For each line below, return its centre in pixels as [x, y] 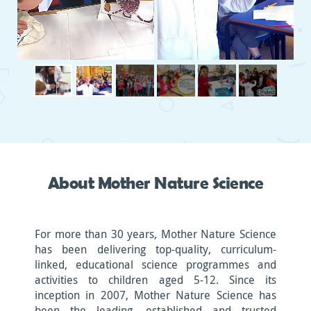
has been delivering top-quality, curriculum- [155, 249]
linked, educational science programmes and [155, 264]
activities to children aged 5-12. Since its [155, 280]
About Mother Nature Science [155, 182]
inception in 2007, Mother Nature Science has [155, 295]
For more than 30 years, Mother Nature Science [155, 234]
